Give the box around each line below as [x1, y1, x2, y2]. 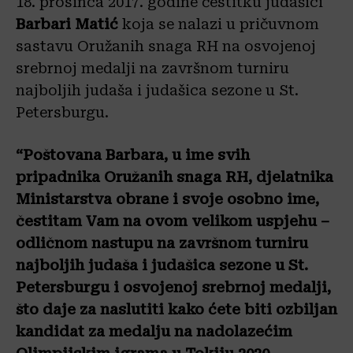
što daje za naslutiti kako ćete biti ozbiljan [16, 301, 337, 318]
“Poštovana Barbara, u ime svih [16, 147, 250, 163]
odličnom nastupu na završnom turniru [16, 235, 308, 251]
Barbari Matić [16, 16, 118, 32]
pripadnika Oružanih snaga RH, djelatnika [16, 169, 333, 185]
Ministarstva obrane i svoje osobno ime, [16, 191, 319, 207]
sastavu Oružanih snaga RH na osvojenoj [16, 38, 316, 54]
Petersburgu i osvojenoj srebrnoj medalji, [16, 279, 331, 295]
